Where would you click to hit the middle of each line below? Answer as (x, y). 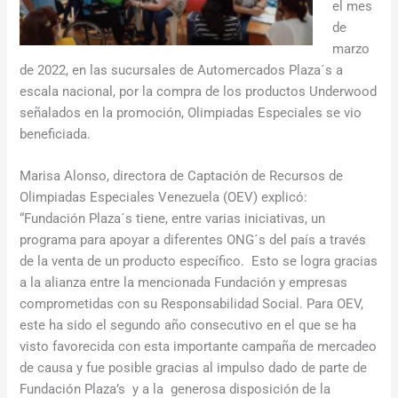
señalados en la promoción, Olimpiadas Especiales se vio (191, 112)
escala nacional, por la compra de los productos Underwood (199, 91)
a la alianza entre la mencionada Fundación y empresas (184, 282)
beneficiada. (56, 134)
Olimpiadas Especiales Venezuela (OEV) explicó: (166, 197)
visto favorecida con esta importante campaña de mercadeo (199, 346)
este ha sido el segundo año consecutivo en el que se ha (188, 325)
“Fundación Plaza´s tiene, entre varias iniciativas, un (173, 218)
